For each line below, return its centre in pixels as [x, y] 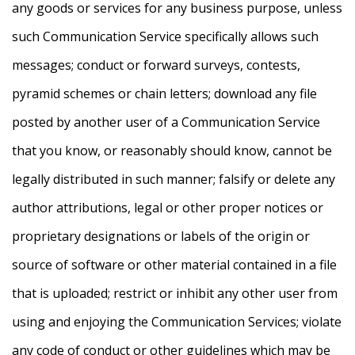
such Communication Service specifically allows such [165, 37]
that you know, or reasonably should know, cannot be [172, 151]
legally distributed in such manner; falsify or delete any [174, 179]
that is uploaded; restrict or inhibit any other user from [175, 294]
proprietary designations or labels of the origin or [161, 237]
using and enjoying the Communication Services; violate [177, 322]
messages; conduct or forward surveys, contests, [156, 65]
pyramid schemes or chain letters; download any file [164, 94]
